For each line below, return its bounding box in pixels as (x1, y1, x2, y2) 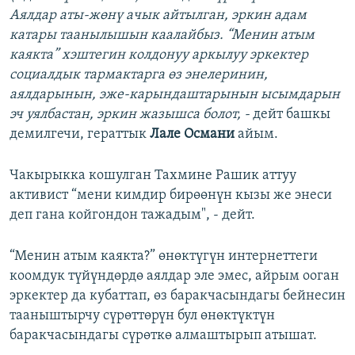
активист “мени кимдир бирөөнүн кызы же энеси (10, 188, 332, 204)
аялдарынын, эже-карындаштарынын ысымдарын (10, 87, 340, 103)
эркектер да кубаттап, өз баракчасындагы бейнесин (10, 288, 345, 304)
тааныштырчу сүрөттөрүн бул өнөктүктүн (10, 308, 275, 324)
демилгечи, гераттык (10, 127, 150, 143)
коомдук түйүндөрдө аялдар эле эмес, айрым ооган (10, 269, 339, 284)
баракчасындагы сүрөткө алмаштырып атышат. (10, 328, 317, 344)
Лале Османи (150, 127, 238, 143)
